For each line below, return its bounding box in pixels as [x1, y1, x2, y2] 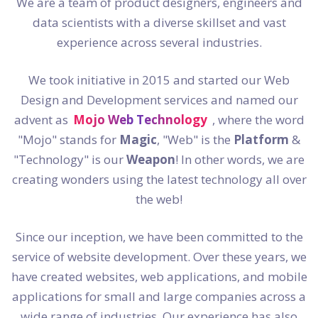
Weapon [126, 151, 175, 168]
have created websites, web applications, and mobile [11, 268, 307, 285]
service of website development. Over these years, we [11, 248, 307, 265]
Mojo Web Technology [72, 111, 210, 128]
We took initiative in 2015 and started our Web [28, 72, 290, 89]
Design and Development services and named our [20, 92, 298, 109]
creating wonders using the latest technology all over [11, 171, 307, 188]
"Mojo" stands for [18, 131, 119, 148]
